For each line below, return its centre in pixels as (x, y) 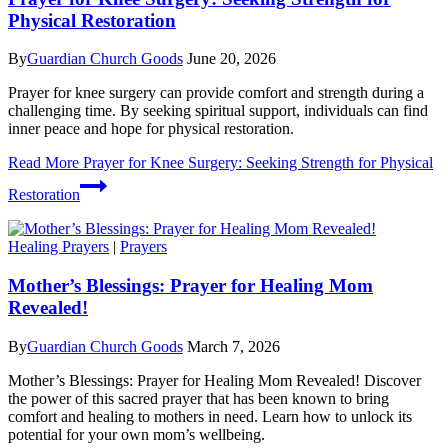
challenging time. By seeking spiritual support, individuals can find (218, 111)
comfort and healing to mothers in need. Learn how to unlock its (210, 416)
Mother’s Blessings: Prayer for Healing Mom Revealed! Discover (214, 380)
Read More (43, 163)
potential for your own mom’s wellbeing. (136, 434)
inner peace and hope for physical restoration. (151, 129)
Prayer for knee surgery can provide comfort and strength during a (216, 93)
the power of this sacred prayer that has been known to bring (198, 398)
